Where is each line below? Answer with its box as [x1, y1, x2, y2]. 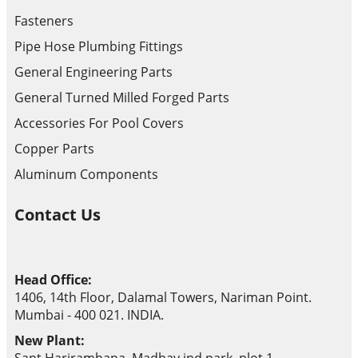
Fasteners [14, 12, 74, 30]
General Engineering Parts [14, 63, 173, 82]
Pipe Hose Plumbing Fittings [14, 38, 183, 56]
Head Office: [14, 271, 92, 289]
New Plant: [14, 332, 85, 350]
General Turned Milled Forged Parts [14, 89, 229, 107]
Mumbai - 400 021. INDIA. [14, 306, 164, 324]
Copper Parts [14, 140, 94, 158]
